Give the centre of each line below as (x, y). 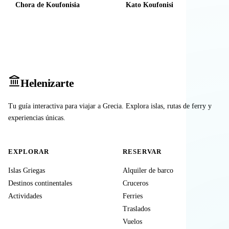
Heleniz (38, 83)
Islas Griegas (27, 171)
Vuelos (132, 222)
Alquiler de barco (148, 171)
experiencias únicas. (37, 118)
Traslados (136, 209)
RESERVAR (142, 152)
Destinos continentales (40, 184)
